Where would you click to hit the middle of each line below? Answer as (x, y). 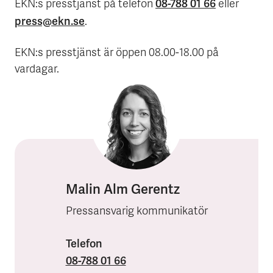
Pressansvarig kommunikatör (136, 212)
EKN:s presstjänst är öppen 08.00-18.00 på (117, 53)
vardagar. (37, 69)
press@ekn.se (50, 21)
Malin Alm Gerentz (122, 189)
